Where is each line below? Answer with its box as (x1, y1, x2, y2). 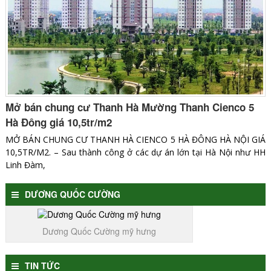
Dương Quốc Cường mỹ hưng (42, 225, 156, 238)
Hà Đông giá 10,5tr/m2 (5, 115, 112, 130)
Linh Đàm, (5, 159, 45, 171)
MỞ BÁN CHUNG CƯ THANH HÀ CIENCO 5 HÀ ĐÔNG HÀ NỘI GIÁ (5, 134, 266, 146)
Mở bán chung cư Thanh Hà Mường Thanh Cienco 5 (5, 100, 254, 115)
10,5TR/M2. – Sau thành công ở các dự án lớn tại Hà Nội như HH (5, 146, 266, 158)
